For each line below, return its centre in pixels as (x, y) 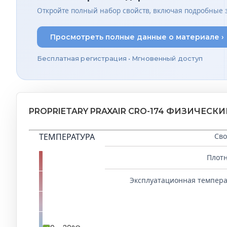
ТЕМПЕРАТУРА (67, 137)
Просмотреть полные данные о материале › (137, 37)
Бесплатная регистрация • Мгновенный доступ (120, 59)
